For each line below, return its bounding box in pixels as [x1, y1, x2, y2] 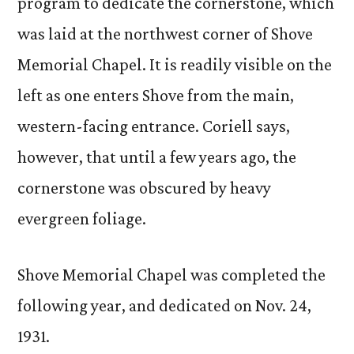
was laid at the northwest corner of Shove [17, 24, 313, 43]
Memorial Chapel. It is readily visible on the [17, 55, 332, 74]
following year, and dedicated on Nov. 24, [17, 296, 311, 315]
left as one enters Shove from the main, [17, 85, 294, 105]
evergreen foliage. [17, 209, 146, 228]
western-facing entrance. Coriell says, [17, 116, 290, 136]
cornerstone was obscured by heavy [17, 178, 271, 198]
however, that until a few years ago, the [17, 147, 296, 167]
